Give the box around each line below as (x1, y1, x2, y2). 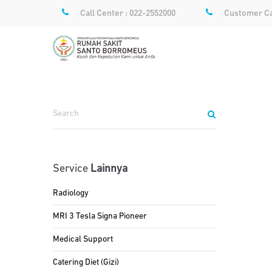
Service (53, 163, 90, 175)
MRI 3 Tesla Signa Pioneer (53, 212, 147, 221)
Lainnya (90, 163, 127, 175)
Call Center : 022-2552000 (80, 7, 175, 18)
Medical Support (53, 235, 113, 244)
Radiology (53, 189, 89, 198)
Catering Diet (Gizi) (53, 258, 119, 267)
